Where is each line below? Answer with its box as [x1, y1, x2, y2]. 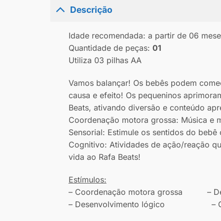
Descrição [70, 4, 113, 15]
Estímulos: [68, 174, 107, 184]
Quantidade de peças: [68, 43, 152, 53]
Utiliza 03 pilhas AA [68, 55, 142, 66]
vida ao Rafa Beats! [68, 152, 141, 162]
